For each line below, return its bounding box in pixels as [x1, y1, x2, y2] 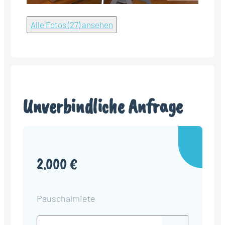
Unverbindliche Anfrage [23, 93, 183, 119]
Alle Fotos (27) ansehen [31, 20, 113, 30]
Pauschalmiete [37, 193, 95, 204]
